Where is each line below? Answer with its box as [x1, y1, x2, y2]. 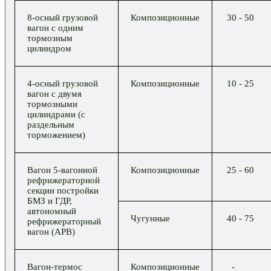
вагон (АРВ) [27, 227, 92, 237]
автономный [27, 206, 93, 217]
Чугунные [131, 214, 184, 224]
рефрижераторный [27, 217, 106, 227]
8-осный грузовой [27, 13, 100, 23]
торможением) [27, 130, 97, 140]
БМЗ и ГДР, [27, 196, 89, 206]
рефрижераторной [27, 175, 105, 186]
